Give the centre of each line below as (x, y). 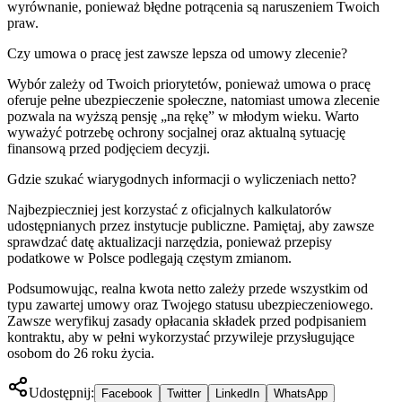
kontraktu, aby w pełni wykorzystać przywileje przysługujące (181, 336)
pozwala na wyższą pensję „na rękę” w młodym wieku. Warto (183, 116)
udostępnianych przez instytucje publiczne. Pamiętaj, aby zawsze (191, 225)
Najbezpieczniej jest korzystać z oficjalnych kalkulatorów (170, 209)
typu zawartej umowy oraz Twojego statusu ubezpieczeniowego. (190, 304)
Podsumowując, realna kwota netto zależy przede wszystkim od (188, 288)
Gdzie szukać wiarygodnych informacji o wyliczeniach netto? (182, 179)
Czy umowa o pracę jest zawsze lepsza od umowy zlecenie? (177, 53)
